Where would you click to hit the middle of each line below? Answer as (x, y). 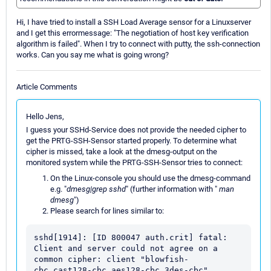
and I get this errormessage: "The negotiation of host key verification (132, 33)
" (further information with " (171, 189)
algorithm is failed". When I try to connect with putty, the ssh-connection (138, 44)
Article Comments (47, 87)
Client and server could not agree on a (126, 248)
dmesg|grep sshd (96, 189)
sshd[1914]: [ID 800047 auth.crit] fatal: (131, 237)
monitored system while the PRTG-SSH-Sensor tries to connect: (134, 162)
